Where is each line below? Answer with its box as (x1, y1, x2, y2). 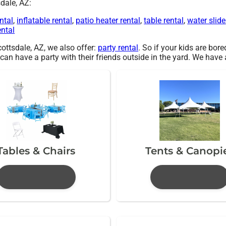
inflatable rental (17, 15, 73, 25)
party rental (98, 42, 139, 52)
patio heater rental (76, 15, 141, 25)
